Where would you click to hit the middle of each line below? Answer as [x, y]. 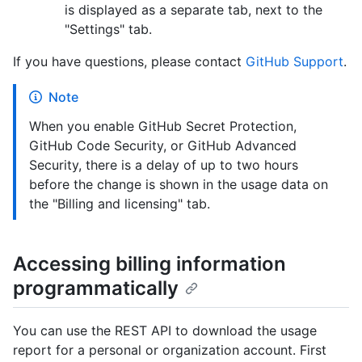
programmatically [96, 288]
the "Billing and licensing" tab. [120, 204]
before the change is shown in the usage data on [179, 185]
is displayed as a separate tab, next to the [194, 10]
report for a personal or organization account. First [170, 349]
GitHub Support [295, 62]
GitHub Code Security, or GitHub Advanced [163, 146]
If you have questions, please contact [129, 62]
